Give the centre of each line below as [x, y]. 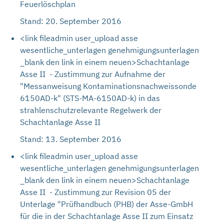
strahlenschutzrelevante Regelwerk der [91, 110]
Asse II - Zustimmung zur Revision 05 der [95, 192]
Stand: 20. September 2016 [71, 21]
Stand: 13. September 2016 [71, 139]
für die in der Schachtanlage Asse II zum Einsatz [106, 216]
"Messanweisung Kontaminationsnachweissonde [108, 86]
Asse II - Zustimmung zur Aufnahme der [93, 74]
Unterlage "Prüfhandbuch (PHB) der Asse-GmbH [106, 204]
